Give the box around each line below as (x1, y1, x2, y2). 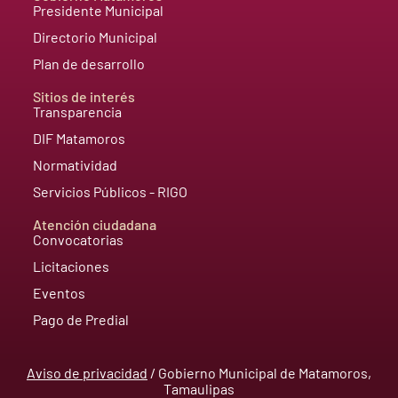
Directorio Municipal (32, 28, 157, 45)
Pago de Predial (32, 311, 129, 328)
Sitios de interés (32, 88, 135, 105)
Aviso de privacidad (26, 364, 147, 381)
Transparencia (32, 103, 122, 120)
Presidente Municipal (32, 2, 163, 19)
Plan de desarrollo (32, 55, 145, 72)
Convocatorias (32, 231, 123, 248)
